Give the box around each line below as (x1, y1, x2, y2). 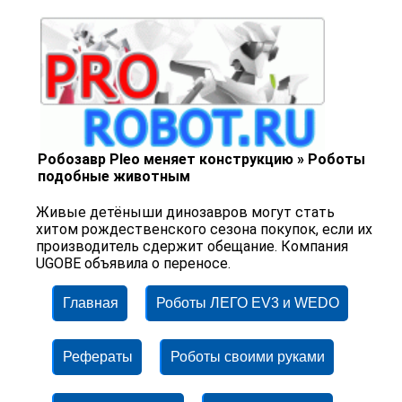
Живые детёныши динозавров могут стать (36, 204, 336, 222)
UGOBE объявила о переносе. (36, 255, 232, 273)
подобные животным (38, 168, 191, 186)
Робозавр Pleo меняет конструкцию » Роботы (38, 151, 366, 169)
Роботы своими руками (170, 349, 325, 365)
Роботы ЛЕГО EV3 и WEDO (156, 295, 339, 311)
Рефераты (63, 349, 133, 365)
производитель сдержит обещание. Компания (36, 238, 349, 256)
